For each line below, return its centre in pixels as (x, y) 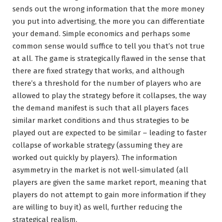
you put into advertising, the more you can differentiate (109, 21)
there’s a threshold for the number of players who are (107, 83)
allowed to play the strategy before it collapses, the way (109, 95)
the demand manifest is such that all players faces (101, 108)
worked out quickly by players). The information (95, 157)
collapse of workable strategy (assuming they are (98, 145)
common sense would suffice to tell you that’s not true (109, 46)
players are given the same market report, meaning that (110, 182)
